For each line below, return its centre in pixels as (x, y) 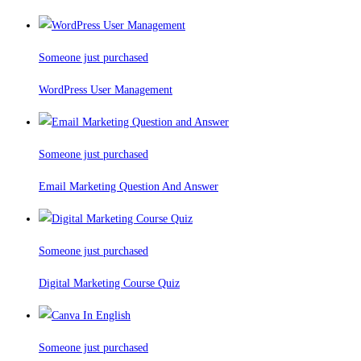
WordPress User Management (106, 90)
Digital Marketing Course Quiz (109, 284)
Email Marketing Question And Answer (129, 187)
